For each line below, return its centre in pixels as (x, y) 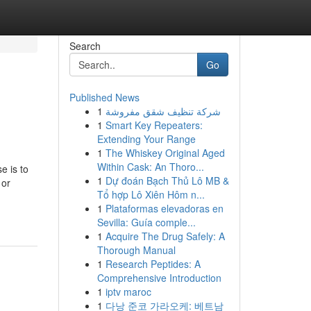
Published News (104, 97)
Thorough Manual (136, 250)
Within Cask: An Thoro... (150, 167)
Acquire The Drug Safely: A (165, 236)
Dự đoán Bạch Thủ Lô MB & (167, 180)
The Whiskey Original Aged (165, 153)
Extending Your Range (146, 139)
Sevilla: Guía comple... (146, 222)
